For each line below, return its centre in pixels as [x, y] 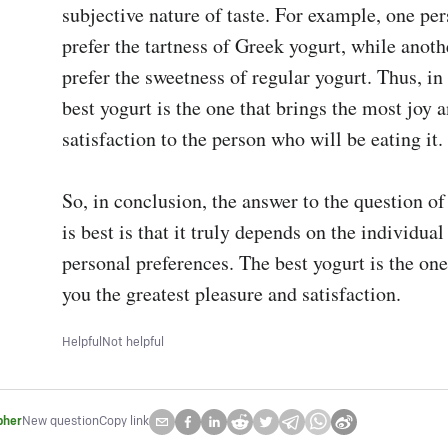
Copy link [124, 421]
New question [60, 421]
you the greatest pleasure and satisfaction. [231, 293]
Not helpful [133, 342]
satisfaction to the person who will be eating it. [252, 138]
